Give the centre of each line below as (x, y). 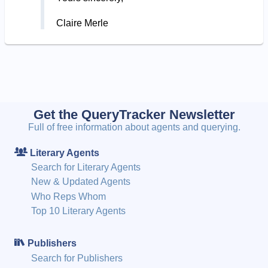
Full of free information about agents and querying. (134, 127)
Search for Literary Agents (86, 167)
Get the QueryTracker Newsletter (134, 114)
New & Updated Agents (81, 182)
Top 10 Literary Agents (79, 211)
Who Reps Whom (69, 196)
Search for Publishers (77, 258)
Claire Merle (82, 23)
